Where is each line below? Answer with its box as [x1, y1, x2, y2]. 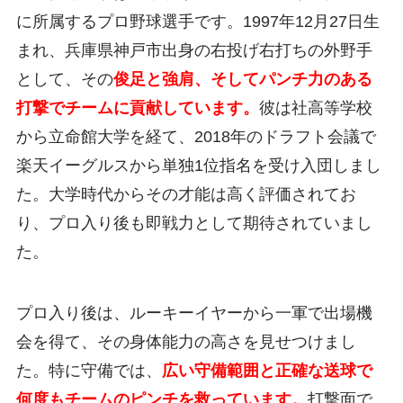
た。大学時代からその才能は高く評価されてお [15, 185, 356, 204]
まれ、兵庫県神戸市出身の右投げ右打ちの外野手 [15, 41, 372, 60]
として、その [15, 70, 113, 89]
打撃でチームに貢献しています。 [15, 99, 259, 118]
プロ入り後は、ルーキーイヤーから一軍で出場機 [15, 304, 372, 323]
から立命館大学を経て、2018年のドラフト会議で [15, 128, 376, 147]
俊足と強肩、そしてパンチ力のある [112, 70, 372, 89]
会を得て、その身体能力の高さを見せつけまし [15, 333, 356, 352]
